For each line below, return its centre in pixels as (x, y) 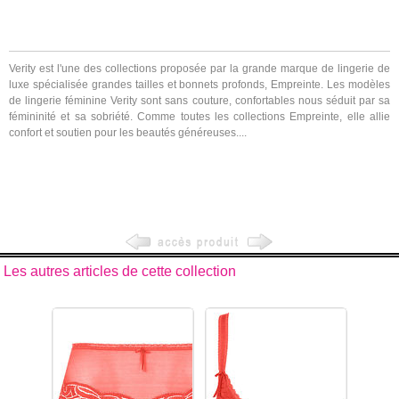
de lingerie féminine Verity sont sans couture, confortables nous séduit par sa (199, 100)
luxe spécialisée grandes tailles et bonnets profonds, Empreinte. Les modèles (199, 84)
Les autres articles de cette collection (120, 271)
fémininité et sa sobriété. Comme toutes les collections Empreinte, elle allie (199, 116)
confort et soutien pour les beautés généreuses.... (128, 132)
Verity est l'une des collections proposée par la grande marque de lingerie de (199, 68)
